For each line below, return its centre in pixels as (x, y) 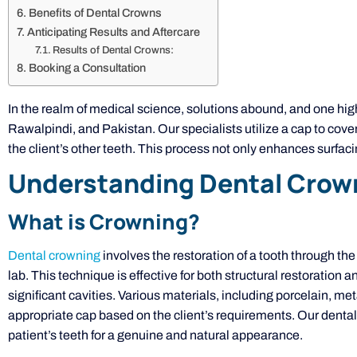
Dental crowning (54, 256)
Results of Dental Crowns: (114, 50)
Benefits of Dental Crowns (95, 12)
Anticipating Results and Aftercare (113, 31)
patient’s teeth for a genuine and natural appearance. (155, 335)
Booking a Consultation (87, 67)
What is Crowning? (104, 222)
